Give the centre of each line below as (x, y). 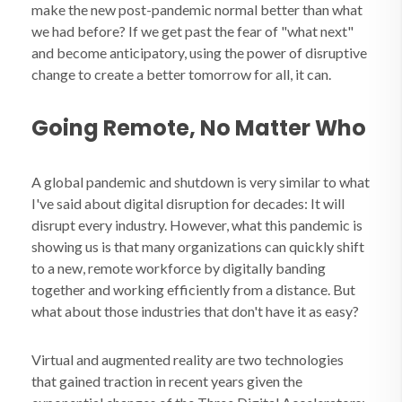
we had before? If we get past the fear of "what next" (192, 31)
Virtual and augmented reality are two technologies (188, 359)
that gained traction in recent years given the (167, 381)
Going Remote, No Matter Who (199, 128)
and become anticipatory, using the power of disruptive (199, 52)
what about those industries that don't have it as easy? (195, 311)
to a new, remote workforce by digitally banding (179, 268)
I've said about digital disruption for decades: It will (188, 203)
